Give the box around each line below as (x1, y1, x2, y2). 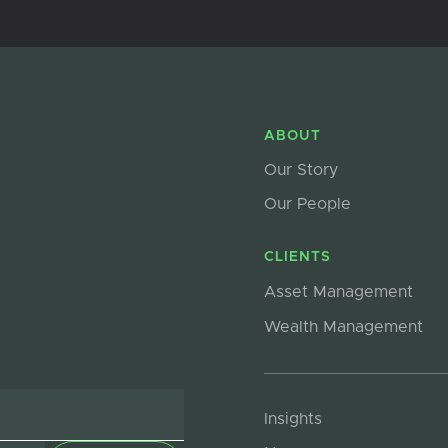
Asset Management (264, 284, 413, 300)
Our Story (264, 162, 338, 178)
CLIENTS (264, 250, 331, 264)
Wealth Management (264, 319, 423, 335)
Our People (264, 196, 351, 212)
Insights (264, 411, 322, 427)
